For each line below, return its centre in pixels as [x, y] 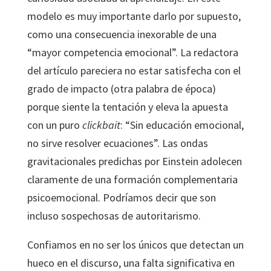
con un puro [54, 125]
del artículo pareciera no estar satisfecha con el [134, 70]
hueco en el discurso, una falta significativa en [131, 263]
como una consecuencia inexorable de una [122, 34]
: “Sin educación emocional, [182, 125]
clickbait [101, 125]
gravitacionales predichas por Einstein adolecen [134, 161]
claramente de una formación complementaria [132, 179]
